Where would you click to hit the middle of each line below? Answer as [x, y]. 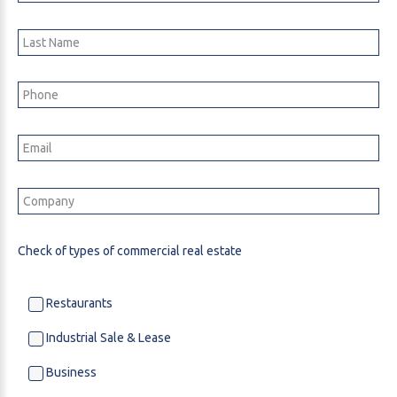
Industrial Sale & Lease [107, 338]
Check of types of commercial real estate [130, 250]
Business [70, 373]
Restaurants [78, 303]
